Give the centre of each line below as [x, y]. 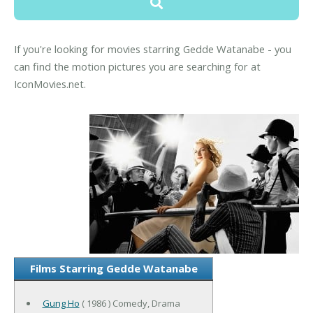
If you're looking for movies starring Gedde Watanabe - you [153, 49]
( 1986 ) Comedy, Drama [130, 303]
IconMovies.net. [50, 84]
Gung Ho [61, 303]
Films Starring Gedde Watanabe [114, 268]
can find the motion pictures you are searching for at [137, 67]
